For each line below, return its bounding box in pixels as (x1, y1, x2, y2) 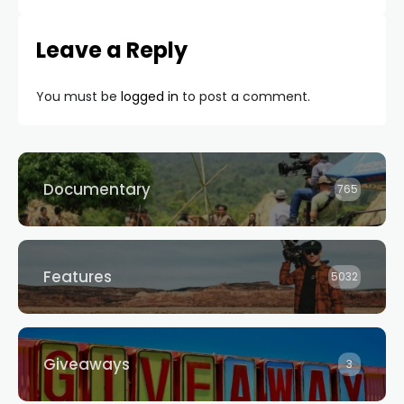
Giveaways (43, 353, 130, 376)
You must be (36, 87, 121, 106)
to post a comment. (179, 87, 310, 106)
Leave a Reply (36, 35, 188, 66)
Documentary (43, 179, 151, 201)
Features (43, 266, 112, 289)
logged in (121, 87, 179, 106)
